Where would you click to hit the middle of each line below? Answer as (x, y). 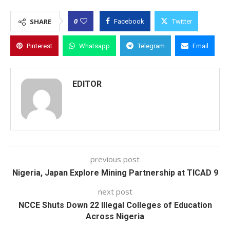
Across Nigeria (115, 216)
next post (115, 191)
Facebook (129, 21)
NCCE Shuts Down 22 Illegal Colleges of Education (115, 205)
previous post (115, 159)
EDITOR (87, 84)
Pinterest (40, 46)
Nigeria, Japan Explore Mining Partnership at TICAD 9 (115, 173)
